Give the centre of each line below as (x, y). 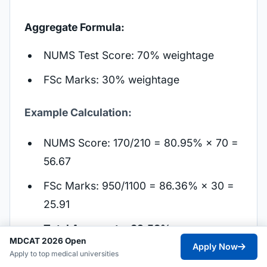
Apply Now (215, 246)
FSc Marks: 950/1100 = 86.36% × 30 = (139, 186)
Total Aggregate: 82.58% (107, 229)
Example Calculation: (78, 112)
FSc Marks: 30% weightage (111, 80)
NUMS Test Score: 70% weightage (129, 55)
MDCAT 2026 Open (48, 240)
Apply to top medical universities (64, 253)
